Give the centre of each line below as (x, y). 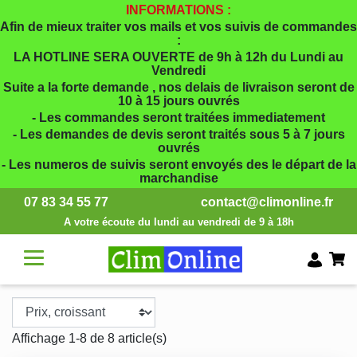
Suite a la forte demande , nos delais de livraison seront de (178, 87)
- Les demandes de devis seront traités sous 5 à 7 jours (178, 134)
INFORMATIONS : (178, 10)
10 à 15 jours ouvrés (178, 101)
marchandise (178, 178)
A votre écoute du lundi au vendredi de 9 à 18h (178, 222)
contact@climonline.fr (267, 202)
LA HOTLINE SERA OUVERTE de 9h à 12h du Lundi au (178, 57)
